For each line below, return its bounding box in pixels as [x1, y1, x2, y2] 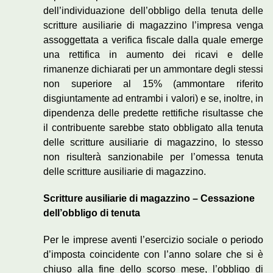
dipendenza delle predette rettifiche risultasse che [43, 108, 263, 119]
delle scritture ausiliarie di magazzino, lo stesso [43, 137, 263, 148]
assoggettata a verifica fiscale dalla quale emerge [43, 35, 263, 46]
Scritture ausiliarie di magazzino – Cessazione [43, 193, 255, 204]
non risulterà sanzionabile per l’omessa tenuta [43, 152, 263, 163]
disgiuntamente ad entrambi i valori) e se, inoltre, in [43, 93, 263, 104]
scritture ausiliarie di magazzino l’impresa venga [43, 20, 263, 31]
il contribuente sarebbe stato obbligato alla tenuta [43, 122, 263, 133]
